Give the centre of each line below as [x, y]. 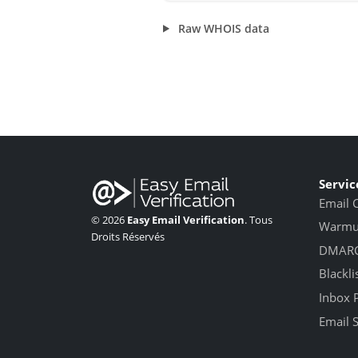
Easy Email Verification [186, 219]
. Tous [259, 219]
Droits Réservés [128, 236]
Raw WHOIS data [223, 28]
